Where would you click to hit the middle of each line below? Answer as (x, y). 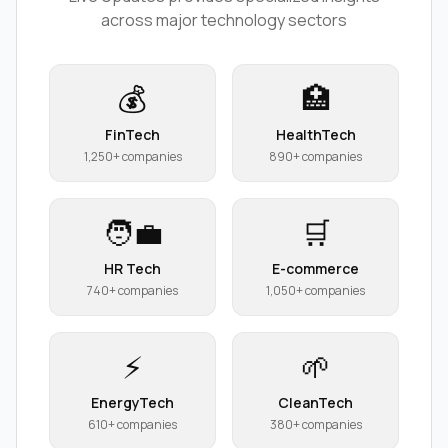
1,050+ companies (315, 291)
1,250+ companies (132, 157)
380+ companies (315, 425)
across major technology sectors (224, 20)
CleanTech (315, 403)
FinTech (132, 135)
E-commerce (315, 269)
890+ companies (315, 157)
